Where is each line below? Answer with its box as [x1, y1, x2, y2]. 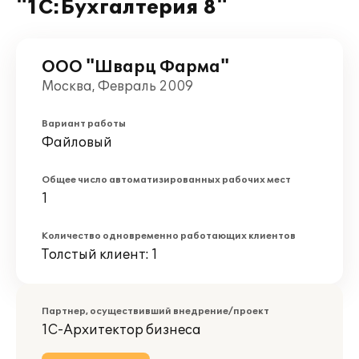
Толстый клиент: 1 [42, 247, 158, 263]
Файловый [42, 135, 112, 151]
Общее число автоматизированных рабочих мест [42, 175, 291, 185]
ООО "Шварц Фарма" [42, 58, 229, 77]
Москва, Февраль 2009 [42, 79, 193, 95]
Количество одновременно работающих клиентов [42, 231, 296, 241]
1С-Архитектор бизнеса [42, 322, 201, 338]
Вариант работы [42, 119, 126, 129]
